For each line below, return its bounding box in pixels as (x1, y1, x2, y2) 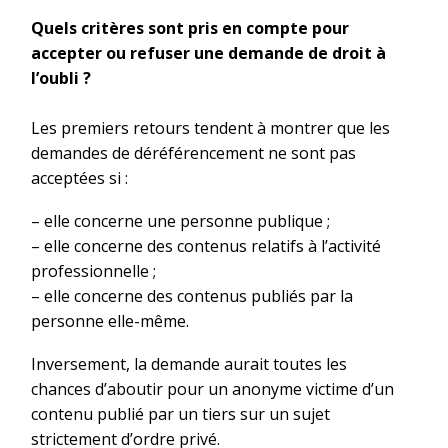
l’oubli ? (31, 67, 91, 90)
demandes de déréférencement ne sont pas (31, 142, 356, 165)
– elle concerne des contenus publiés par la (31, 285, 353, 308)
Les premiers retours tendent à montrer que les (31, 117, 390, 140)
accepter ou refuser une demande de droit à (31, 42, 386, 65)
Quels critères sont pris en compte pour (31, 17, 349, 40)
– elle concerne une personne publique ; (31, 210, 330, 233)
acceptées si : (31, 167, 128, 190)
